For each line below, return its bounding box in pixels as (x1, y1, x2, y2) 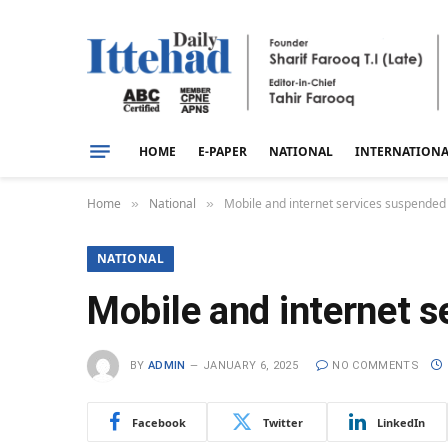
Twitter (262, 414, 303, 430)
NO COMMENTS (332, 358, 419, 372)
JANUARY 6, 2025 (203, 358, 298, 372)
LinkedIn (377, 414, 425, 430)
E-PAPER (198, 142, 247, 160)
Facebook (131, 414, 186, 430)
